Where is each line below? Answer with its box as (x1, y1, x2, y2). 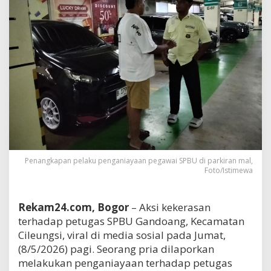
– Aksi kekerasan (129, 200, 211, 214)
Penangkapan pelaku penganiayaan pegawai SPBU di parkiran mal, (25, 155, 253, 166)
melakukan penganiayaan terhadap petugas (18, 255, 232, 270)
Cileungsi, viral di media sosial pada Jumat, (18, 227, 226, 242)
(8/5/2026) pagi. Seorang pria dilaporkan (18, 241, 214, 256)
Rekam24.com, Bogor (18, 200, 129, 214)
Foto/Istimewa (204, 165, 253, 175)
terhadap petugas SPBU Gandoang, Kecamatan (18, 214, 244, 228)
